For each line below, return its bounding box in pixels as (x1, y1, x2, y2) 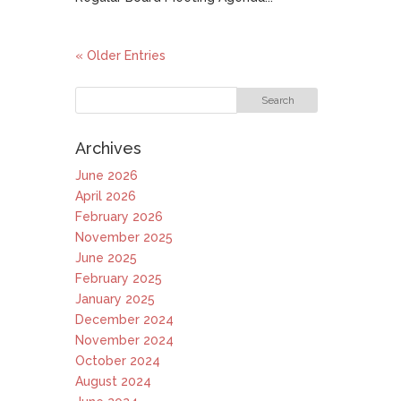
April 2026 (75, 189, 136, 203)
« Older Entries (75, 48, 166, 63)
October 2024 (75, 354, 160, 368)
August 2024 (75, 374, 151, 388)
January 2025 (75, 292, 155, 306)
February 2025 (75, 271, 162, 286)
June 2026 (75, 168, 138, 183)
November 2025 (75, 230, 173, 244)
